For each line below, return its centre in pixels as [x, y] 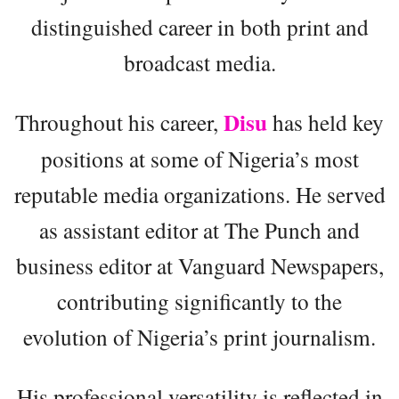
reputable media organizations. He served [199, 194]
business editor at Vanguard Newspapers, [199, 265]
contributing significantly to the [199, 301]
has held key [326, 122]
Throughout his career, [119, 122]
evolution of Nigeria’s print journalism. [199, 336]
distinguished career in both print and [199, 26]
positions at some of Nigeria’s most [199, 158]
